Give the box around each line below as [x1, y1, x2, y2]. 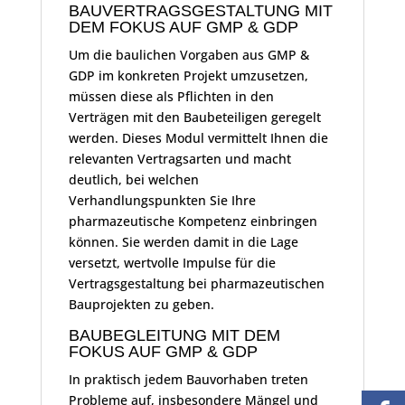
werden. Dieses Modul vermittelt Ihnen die [68, 129, 328, 147]
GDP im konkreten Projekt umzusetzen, [68, 67, 308, 85]
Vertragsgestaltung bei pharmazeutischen [68, 275, 325, 293]
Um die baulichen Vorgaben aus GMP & [68, 46, 309, 64]
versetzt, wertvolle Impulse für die [68, 254, 276, 272]
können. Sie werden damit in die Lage [68, 233, 298, 251]
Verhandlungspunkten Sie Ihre [68, 192, 256, 210]
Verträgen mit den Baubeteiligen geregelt [68, 108, 321, 127]
